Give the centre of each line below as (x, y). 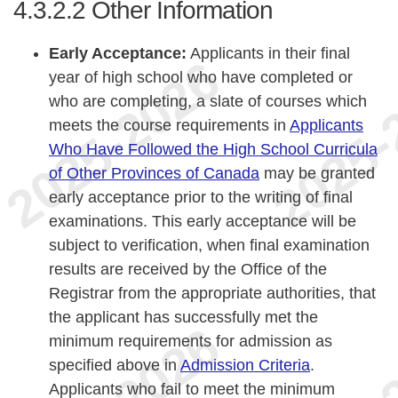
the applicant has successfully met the (183, 317)
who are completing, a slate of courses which (208, 101)
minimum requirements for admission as (191, 341)
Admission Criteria (245, 365)
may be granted (317, 173)
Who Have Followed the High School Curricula (213, 149)
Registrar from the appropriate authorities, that (212, 293)
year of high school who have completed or (201, 77)
